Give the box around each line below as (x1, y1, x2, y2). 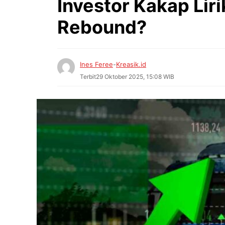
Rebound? (57, 16, 147, 38)
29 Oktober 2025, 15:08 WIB (96, 72, 174, 80)
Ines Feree (80, 60, 113, 68)
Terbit (80, 72, 96, 80)
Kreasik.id (116, 60, 146, 68)
